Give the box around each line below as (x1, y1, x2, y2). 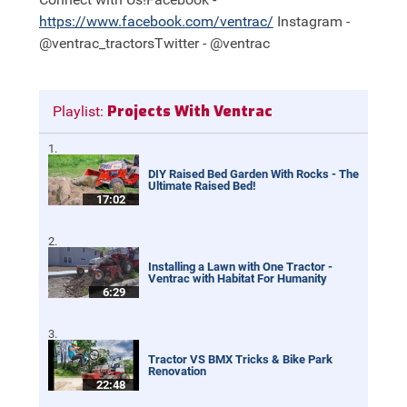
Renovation (147, 364, 206, 379)
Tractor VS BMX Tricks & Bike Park (147, 352, 333, 367)
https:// (38, 13, 86, 31)
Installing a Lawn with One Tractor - (147, 260, 333, 274)
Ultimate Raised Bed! (147, 179, 256, 194)
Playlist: (52, 103, 104, 121)
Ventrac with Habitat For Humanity (147, 272, 327, 286)
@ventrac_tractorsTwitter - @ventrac (38, 35, 270, 53)
